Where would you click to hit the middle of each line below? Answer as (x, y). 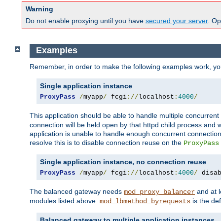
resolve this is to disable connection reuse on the (107, 142)
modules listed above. (65, 201)
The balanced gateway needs (77, 191)
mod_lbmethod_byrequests (145, 201)
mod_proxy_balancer (159, 192)
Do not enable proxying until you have (86, 21)
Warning (39, 9)
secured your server (177, 21)
